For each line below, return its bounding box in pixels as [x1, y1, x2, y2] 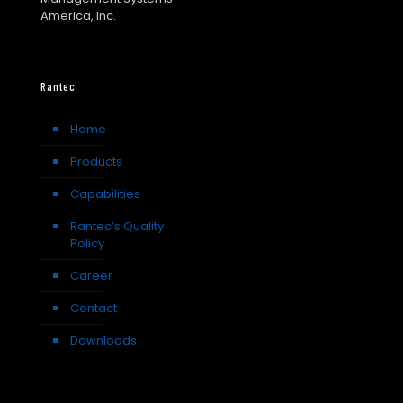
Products [70, 152, 122, 170]
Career [70, 266, 112, 284]
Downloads [70, 331, 137, 349]
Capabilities [70, 184, 140, 202]
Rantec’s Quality [70, 217, 164, 235]
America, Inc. [40, 6, 116, 24]
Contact [70, 299, 117, 317]
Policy [70, 234, 104, 252]
